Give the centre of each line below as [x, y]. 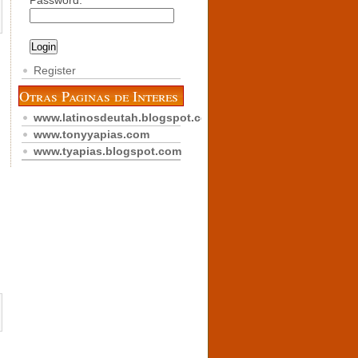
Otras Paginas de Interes [99, 96]
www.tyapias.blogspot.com [107, 151]
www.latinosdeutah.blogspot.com [125, 117]
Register [55, 70]
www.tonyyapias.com [91, 134]
